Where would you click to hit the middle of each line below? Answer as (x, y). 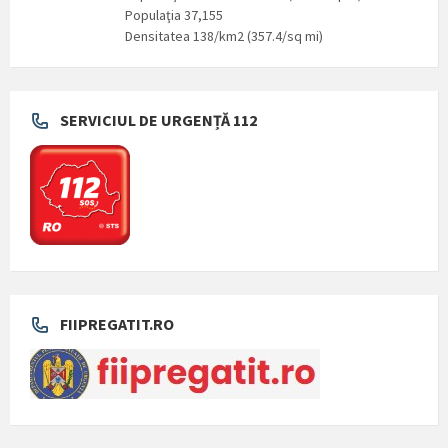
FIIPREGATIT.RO (117, 324)
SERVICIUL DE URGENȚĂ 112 (158, 120)
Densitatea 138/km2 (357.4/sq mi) (224, 36)
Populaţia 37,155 (174, 15)
